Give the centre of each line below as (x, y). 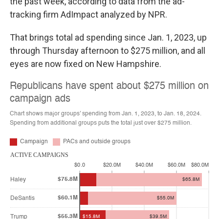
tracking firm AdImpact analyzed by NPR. (88, 15)
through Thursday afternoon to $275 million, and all (108, 51)
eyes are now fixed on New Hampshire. (86, 64)
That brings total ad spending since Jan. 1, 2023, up (108, 38)
